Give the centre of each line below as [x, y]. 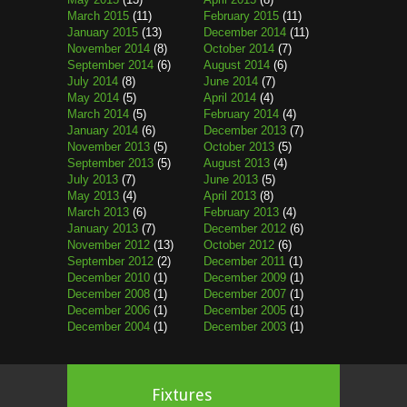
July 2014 [93, 81]
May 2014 [93, 98]
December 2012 [245, 228]
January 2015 [103, 32]
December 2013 [245, 130]
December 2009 [245, 278]
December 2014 [245, 32]
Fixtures [182, 395]
